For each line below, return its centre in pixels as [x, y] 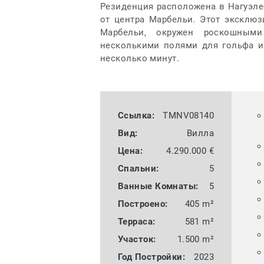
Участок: [137, 240]
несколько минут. [140, 59]
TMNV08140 [189, 116]
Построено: [143, 204]
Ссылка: [136, 116]
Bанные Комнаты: [158, 187]
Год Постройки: [151, 257]
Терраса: [136, 222]
